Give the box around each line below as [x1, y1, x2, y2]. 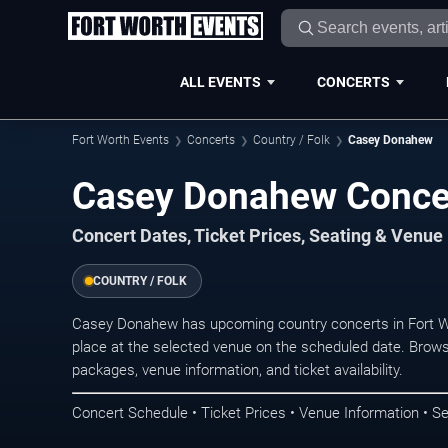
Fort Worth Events [72, 133, 169, 147]
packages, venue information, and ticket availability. [72, 361, 403, 380]
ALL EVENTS [179, 73, 261, 90]
